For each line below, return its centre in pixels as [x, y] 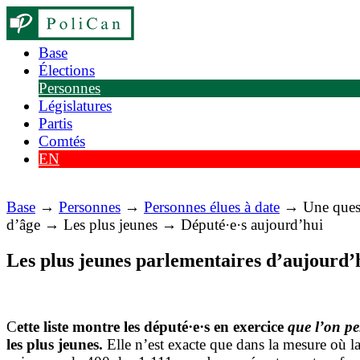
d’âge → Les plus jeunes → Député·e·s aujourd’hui [165, 225]
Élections [67, 70]
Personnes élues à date [212, 207]
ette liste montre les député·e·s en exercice [152, 327]
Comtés [62, 141]
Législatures [75, 106]
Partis [55, 123]
